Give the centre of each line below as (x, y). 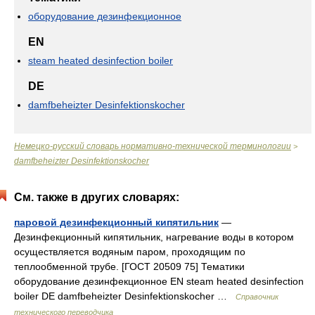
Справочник (257, 297)
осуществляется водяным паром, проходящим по (130, 252)
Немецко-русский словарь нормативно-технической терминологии (153, 146)
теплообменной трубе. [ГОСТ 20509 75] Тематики (129, 266)
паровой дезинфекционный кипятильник (116, 222)
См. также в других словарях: (97, 197)
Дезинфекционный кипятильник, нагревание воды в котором (154, 237)
